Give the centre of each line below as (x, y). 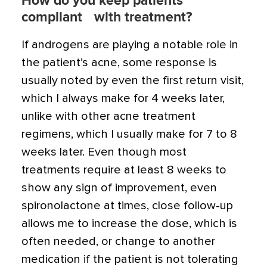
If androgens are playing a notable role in (130, 45)
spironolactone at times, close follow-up (127, 206)
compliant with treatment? (107, 17)
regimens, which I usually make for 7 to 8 (129, 134)
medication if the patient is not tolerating (130, 259)
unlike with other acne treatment (108, 116)
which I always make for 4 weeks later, (123, 98)
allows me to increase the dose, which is (129, 223)
